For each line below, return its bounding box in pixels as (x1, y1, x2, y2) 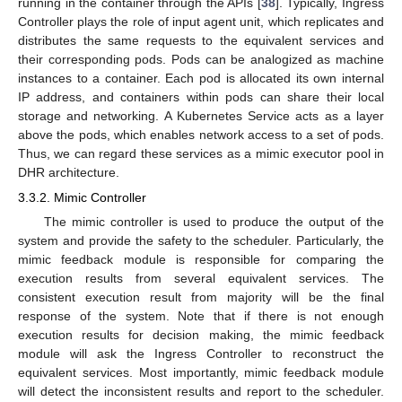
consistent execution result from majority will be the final (18, 290, 384, 305)
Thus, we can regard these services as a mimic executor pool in (18, 146, 384, 162)
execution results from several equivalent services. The (18, 271, 384, 286)
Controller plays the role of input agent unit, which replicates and (18, 14, 384, 30)
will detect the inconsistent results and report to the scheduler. (18, 384, 384, 399)
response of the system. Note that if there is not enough (18, 309, 384, 324)
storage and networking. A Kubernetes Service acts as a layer (18, 109, 384, 124)
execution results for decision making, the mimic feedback (18, 328, 384, 343)
